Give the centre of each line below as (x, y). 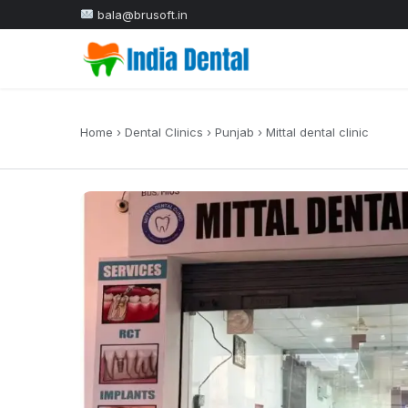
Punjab (235, 132)
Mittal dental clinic (317, 132)
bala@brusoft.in (142, 15)
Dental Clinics (164, 132)
